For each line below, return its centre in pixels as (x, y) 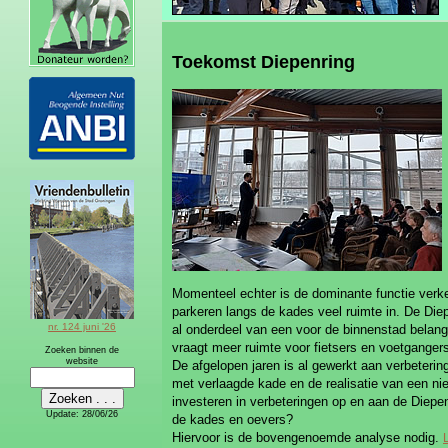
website (82, 361)
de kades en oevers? (232, 419)
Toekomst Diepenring (263, 62)
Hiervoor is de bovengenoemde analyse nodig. (307, 437)
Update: (64, 414)
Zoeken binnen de (82, 350)
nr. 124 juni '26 (82, 326)
